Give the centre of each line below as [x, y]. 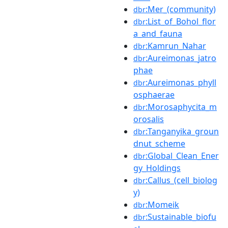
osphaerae [154, 94]
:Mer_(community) [181, 9]
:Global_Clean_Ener [182, 155]
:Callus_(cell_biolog [181, 180]
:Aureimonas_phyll [181, 82]
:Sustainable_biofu [181, 217]
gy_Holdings [157, 168]
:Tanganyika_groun [182, 131]
